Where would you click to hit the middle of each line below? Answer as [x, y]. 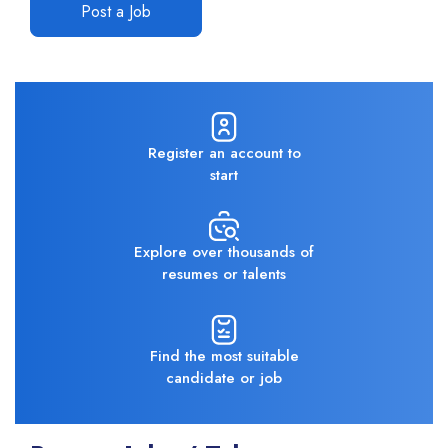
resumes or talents [224, 273]
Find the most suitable [224, 355]
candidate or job [224, 377]
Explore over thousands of [224, 251]
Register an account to [224, 152]
